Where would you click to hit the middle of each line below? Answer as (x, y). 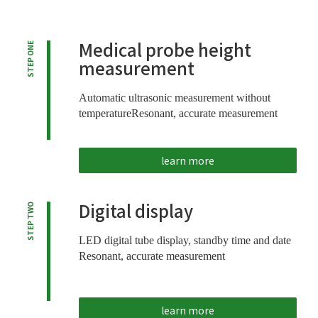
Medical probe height (165, 49)
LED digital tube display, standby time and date (185, 240)
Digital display (136, 210)
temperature (105, 113)
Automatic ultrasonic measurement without (174, 97)
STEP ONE (30, 59)
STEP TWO (30, 221)
